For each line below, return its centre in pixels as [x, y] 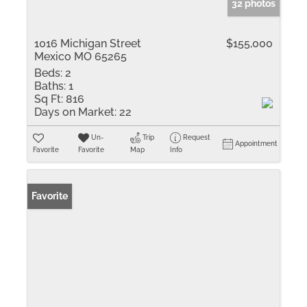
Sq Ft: [49, 99]
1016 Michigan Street [88, 44]
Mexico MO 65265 [81, 57]
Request [197, 137]
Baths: [50, 86]
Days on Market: [75, 112]
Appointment [257, 144]
